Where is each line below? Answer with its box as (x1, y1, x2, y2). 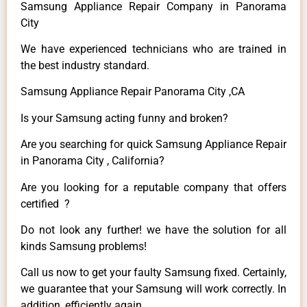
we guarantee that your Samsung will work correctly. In (21, 282, 286, 296)
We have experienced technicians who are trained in (21, 42, 286, 56)
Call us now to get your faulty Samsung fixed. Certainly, (21, 266, 286, 280)
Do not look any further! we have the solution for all (21, 223, 286, 236)
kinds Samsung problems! (21, 239, 147, 253)
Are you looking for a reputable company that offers (21, 180, 286, 194)
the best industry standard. (21, 59, 149, 73)
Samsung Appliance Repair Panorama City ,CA (21, 85, 245, 99)
